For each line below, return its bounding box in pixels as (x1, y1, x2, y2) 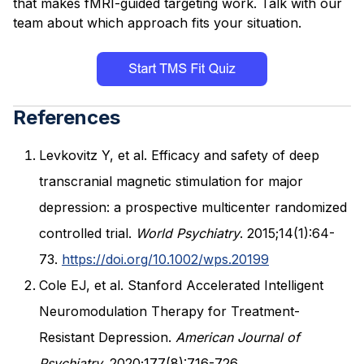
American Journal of (175, 329, 300, 346)
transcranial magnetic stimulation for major (39, 173, 303, 190)
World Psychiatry (136, 225, 240, 242)
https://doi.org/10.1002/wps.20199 (62, 251, 269, 268)
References (13, 106, 120, 130)
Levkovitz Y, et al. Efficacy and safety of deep (39, 147, 319, 164)
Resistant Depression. (39, 329, 175, 346)
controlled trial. (39, 225, 136, 242)
